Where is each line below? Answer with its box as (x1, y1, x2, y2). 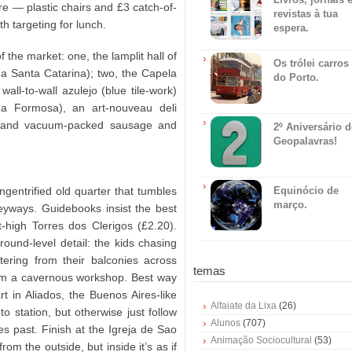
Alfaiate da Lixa (211, 300, 277, 312)
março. (273, 199, 307, 211)
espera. (273, 22, 309, 35)
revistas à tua (273, 8, 338, 20)
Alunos (211, 317, 240, 329)
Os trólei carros (273, 57, 349, 70)
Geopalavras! (273, 135, 337, 148)
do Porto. (273, 71, 319, 84)
